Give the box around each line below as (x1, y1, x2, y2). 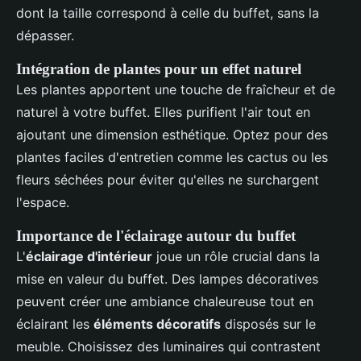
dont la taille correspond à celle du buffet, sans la (16, 5, 319, 22)
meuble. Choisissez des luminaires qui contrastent (16, 338, 321, 355)
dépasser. (16, 27, 74, 44)
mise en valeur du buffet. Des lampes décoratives (16, 271, 318, 288)
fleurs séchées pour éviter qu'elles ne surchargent (16, 172, 319, 189)
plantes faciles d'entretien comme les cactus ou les (16, 149, 328, 166)
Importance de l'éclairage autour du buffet (16, 227, 296, 245)
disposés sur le (221, 316, 316, 333)
